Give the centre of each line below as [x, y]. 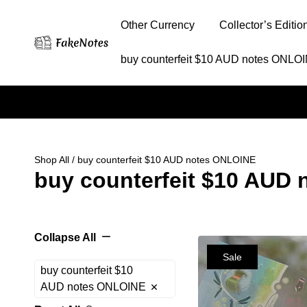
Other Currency [157, 25]
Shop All [52, 160]
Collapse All [65, 237]
